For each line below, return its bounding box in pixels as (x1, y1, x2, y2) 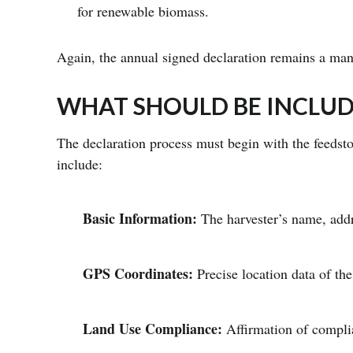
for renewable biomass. (77, 2, 214, 21)
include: (57, 154, 107, 174)
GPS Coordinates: (83, 263, 197, 284)
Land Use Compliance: (83, 318, 226, 340)
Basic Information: (83, 208, 201, 229)
